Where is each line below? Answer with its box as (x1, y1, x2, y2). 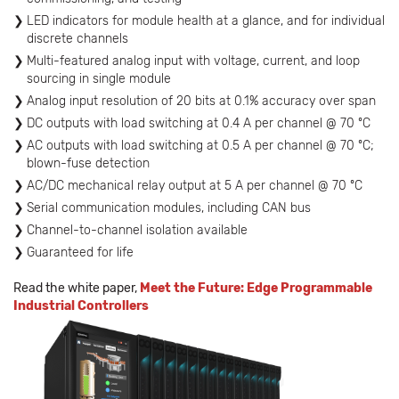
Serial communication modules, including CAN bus (27, 200, 311, 216)
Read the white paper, (13, 281, 140, 296)
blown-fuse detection (27, 156, 150, 171)
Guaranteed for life (27, 245, 134, 260)
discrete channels (27, 31, 128, 46)
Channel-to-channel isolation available (27, 223, 251, 238)
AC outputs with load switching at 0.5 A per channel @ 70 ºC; (27, 138, 374, 153)
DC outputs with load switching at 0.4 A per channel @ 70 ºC (27, 116, 370, 131)
